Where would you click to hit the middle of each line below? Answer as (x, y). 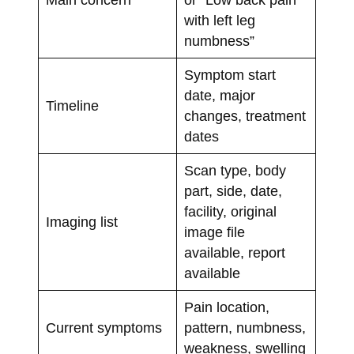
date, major (219, 95)
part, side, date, (233, 191)
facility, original (230, 211)
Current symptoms (104, 328)
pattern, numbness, (245, 328)
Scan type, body (235, 170)
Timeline (72, 105)
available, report (234, 252)
